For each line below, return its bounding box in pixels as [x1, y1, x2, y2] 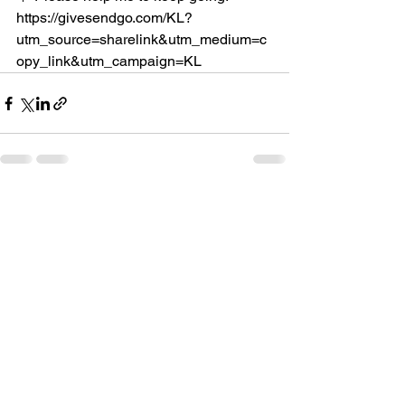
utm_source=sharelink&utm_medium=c [16, 31, 267, 48]
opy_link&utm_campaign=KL [16, 52, 202, 70]
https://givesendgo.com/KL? [16, 9, 193, 26]
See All [250, 198, 289, 212]
